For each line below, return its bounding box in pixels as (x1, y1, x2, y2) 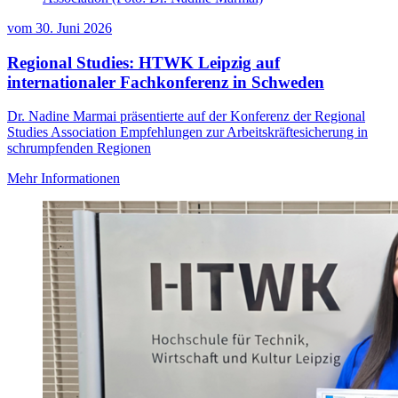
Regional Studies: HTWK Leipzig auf (7, 52, 280, 72)
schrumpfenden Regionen (7, 140, 151, 156)
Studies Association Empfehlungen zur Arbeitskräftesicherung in (7, 124, 368, 140)
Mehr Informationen (7, 171, 120, 187)
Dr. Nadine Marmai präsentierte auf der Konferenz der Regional (7, 108, 365, 124)
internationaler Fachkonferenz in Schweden (7, 72, 324, 92)
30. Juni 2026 (36, 20, 112, 36)
